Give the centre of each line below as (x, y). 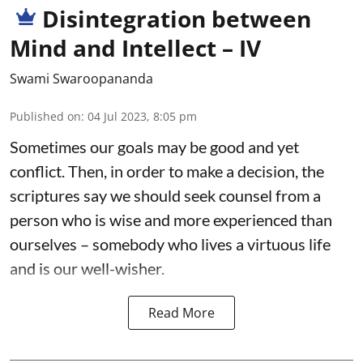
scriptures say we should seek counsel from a (165, 195)
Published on (45, 116)
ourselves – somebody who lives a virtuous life (170, 243)
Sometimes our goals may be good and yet (154, 146)
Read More (181, 312)
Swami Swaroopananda (81, 78)
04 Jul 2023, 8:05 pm (142, 116)
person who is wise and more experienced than (171, 219)
